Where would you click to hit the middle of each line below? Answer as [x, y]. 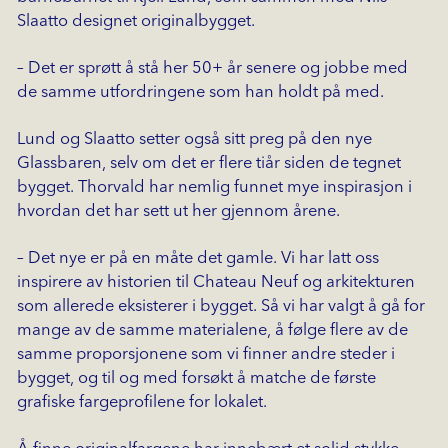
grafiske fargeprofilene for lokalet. [141, 402]
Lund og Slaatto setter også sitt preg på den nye [194, 139]
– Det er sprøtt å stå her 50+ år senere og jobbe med [212, 68]
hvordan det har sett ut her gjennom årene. [178, 211]
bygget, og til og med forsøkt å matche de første [196, 378]
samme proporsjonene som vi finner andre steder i [205, 354]
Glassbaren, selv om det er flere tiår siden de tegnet [208, 163]
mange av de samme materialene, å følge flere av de [212, 330]
